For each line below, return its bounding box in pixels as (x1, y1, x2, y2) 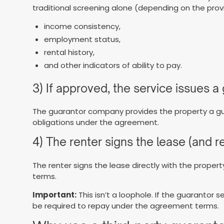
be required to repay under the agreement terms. (32, 200, 219, 211)
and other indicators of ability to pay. (43, 59, 182, 70)
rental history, (43, 46, 94, 57)
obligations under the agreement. (32, 117, 159, 128)
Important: (32, 189, 77, 200)
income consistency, (43, 21, 120, 32)
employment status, (43, 34, 120, 45)
